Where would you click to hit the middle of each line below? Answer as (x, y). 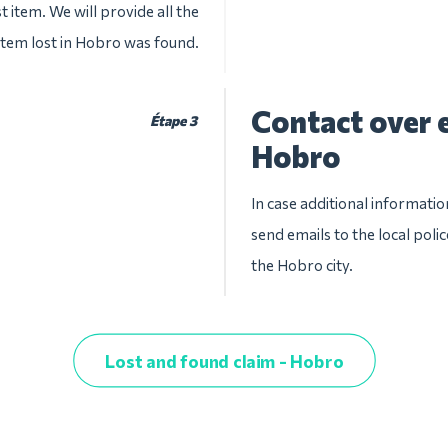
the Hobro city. (302, 265)
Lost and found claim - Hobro (224, 360)
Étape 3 (173, 120)
